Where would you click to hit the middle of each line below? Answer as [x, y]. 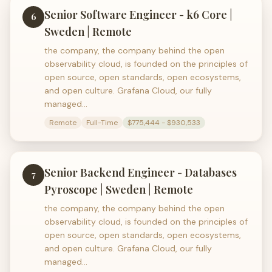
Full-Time [102, 123]
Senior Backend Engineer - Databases [141, 172]
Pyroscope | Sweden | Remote [119, 189]
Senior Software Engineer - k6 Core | [138, 15]
